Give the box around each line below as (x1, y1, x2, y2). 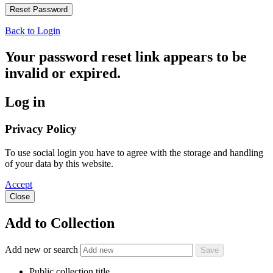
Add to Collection (5, 214, 115, 231)
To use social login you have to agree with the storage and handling (5, 147, 263, 158)
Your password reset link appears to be (5, 49, 247, 65)
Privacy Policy (5, 122, 77, 135)
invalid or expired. (5, 65, 121, 82)
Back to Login (5, 26, 60, 37)
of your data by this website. (5, 158, 113, 169)
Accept (5, 179, 32, 190)
